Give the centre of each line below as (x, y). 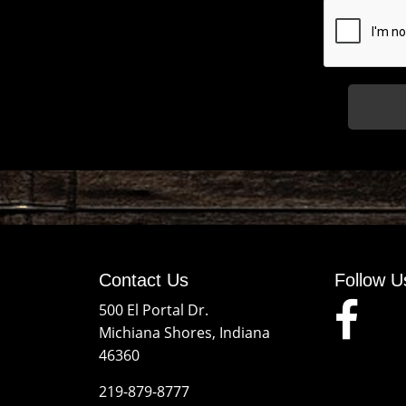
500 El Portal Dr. (153, 310)
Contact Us (143, 280)
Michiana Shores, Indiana (184, 333)
